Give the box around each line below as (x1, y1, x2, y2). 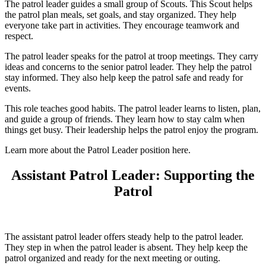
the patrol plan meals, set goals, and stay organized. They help (5, 9, 236, 20)
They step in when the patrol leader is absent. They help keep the (5, 242, 248, 252)
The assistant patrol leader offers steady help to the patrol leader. (5, 231, 243, 242)
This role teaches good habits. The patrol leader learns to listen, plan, (5, 103, 261, 113)
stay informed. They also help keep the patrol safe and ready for (5, 72, 243, 83)
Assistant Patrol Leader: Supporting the (11, 167, 255, 183)
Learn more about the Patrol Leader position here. (5, 144, 191, 155)
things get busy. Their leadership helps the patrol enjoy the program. (5, 124, 258, 135)
